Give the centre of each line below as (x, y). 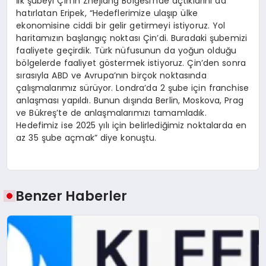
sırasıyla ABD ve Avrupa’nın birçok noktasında (111, 75)
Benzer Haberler (72, 196)
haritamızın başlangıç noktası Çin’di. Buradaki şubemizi (132, 38)
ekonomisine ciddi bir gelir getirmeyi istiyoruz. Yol (121, 25)
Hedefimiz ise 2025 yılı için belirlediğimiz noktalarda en (132, 125)
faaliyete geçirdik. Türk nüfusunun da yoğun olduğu (126, 50)
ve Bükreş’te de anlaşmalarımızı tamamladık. (111, 113)
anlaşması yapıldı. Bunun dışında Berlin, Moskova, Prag (130, 100)
